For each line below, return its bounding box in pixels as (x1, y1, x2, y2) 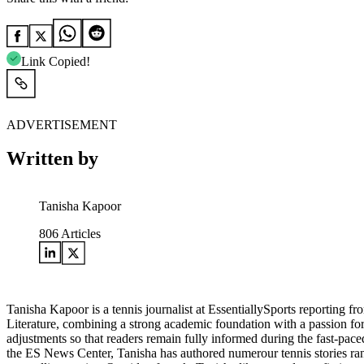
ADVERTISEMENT (6, 117, 117, 132)
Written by (6, 148, 98, 170)
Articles (58, 227, 101, 241)
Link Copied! (21, 54, 90, 68)
